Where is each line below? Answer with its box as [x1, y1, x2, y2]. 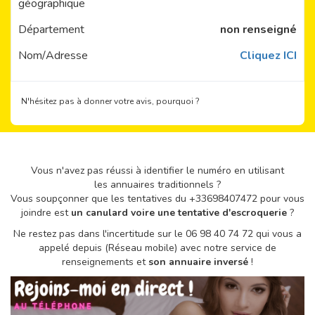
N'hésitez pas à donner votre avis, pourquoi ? [21, 96, 200, 107]
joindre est [21, 206, 71, 219]
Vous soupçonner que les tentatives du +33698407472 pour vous [11, 192, 304, 205]
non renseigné [219, 22, 297, 37]
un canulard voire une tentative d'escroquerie [71, 206, 287, 219]
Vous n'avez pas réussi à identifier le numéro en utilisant [31, 164, 284, 177]
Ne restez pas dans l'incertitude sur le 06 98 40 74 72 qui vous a [13, 227, 302, 240]
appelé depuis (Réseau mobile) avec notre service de [39, 241, 276, 255]
